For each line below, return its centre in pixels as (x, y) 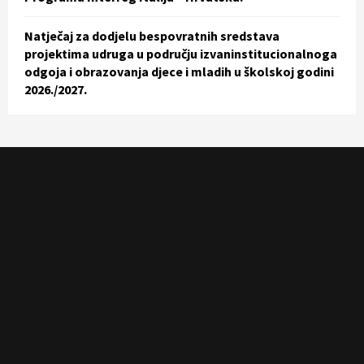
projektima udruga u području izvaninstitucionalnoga (181, 53)
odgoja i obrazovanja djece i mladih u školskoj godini (179, 71)
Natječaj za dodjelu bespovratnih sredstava (152, 35)
